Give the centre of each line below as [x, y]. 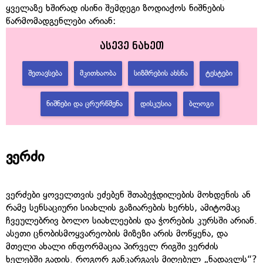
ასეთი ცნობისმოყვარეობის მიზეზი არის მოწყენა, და [117, 234]
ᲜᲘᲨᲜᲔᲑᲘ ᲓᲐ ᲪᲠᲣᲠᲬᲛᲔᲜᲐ [85, 103]
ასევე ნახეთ [131, 45]
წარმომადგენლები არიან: [61, 21]
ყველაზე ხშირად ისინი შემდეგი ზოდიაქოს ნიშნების [115, 8]
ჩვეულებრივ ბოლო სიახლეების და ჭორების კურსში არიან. [131, 221]
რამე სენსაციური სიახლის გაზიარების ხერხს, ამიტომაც [123, 208]
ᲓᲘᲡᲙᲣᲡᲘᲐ [156, 103]
